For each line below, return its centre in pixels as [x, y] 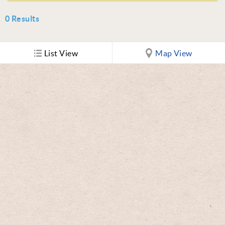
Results [25, 19]
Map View [174, 53]
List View [61, 53]
